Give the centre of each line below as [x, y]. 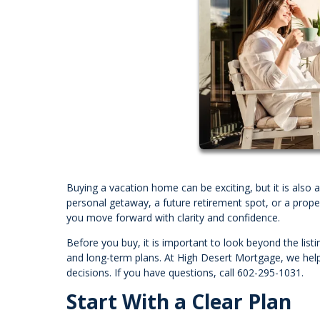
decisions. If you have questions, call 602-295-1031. [185, 272]
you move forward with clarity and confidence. [173, 217]
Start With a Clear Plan [179, 301]
